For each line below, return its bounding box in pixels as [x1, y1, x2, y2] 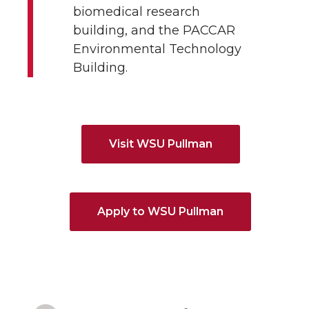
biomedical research [73, 3, 200, 19]
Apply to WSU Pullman [97, 204, 223, 218]
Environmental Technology [73, 41, 241, 57]
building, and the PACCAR [73, 22, 235, 38]
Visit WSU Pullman [108, 137, 212, 150]
